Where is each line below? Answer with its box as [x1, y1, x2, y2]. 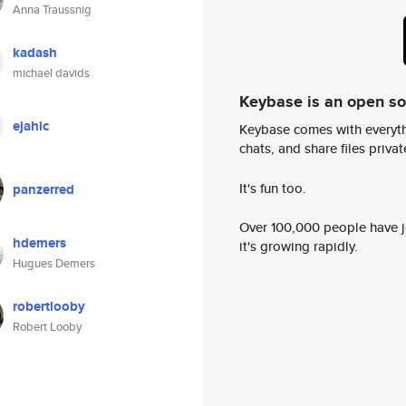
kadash [13, 43, 57, 63]
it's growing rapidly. [239, 237, 358, 256]
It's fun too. [239, 178, 306, 198]
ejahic [13, 116, 49, 136]
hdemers [13, 233, 66, 253]
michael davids [13, 64, 90, 82]
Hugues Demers [13, 255, 95, 272]
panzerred [13, 179, 74, 199]
